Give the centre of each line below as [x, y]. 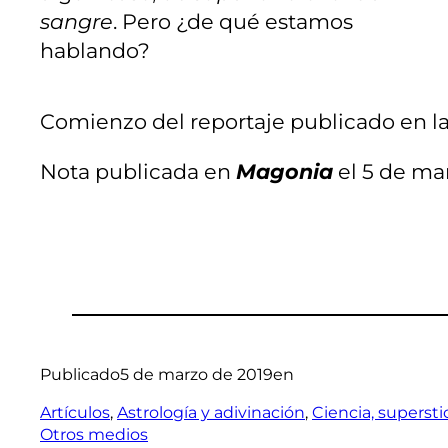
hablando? [95, 51]
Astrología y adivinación [211, 412]
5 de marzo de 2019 [196, 374]
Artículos [75, 412]
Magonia [284, 171]
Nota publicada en [138, 171]
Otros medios [94, 434]
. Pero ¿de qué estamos [233, 22]
